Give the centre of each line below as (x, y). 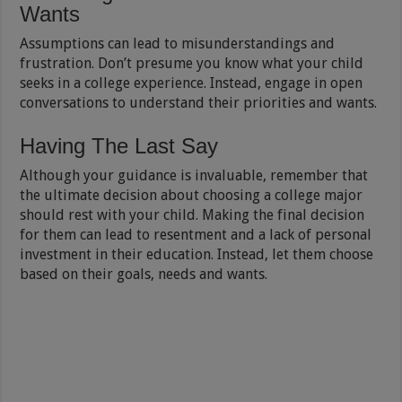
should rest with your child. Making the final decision (192, 214)
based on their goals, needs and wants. (144, 274)
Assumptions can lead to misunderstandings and (178, 43)
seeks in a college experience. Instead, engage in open (192, 83)
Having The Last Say (119, 145)
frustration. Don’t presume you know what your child (192, 63)
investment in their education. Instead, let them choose (197, 254)
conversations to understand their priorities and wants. (199, 102)
